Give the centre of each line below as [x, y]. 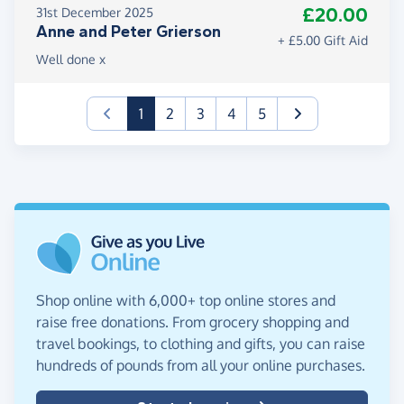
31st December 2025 [95, 13]
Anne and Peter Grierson [129, 32]
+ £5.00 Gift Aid [323, 41]
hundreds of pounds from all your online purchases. [201, 366]
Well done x [71, 60]
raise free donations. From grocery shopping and [193, 322]
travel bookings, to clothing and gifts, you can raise [201, 344]
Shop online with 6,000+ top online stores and [186, 301]
